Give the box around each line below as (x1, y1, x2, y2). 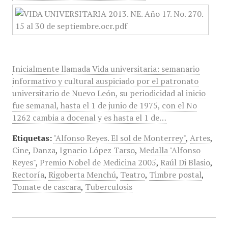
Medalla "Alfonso (138, 145, 201, 156)
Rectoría (12, 169, 44, 180)
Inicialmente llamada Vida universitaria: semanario (12, 63, 199, 74)
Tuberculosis (84, 181, 132, 192)
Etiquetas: (12, 132, 52, 144)
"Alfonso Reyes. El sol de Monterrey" (53, 132, 186, 144)
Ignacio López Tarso (59, 145, 135, 156)
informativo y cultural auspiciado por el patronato (12, 75, 198, 87)
